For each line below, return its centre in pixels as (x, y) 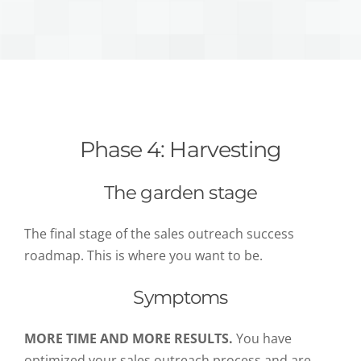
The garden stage (180, 193)
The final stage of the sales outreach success (159, 234)
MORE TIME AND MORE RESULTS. (129, 339)
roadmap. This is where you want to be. (145, 256)
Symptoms (180, 298)
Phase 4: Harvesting (180, 150)
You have (262, 339)
